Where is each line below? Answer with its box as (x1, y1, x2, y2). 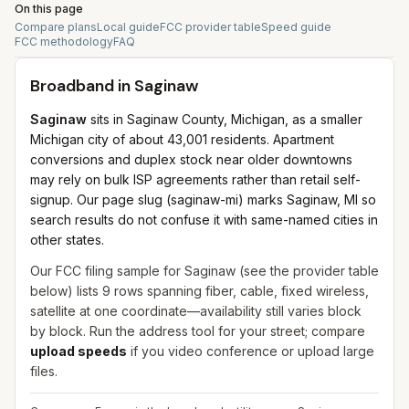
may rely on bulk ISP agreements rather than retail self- (30, 172, 361, 187)
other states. (30, 232, 104, 247)
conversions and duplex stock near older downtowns (30, 152, 352, 167)
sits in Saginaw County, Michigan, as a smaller (87, 111, 362, 127)
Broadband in (30, 75, 134, 97)
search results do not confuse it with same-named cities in (30, 212, 378, 227)
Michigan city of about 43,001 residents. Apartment (30, 131, 334, 147)
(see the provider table (236, 263, 379, 278)
